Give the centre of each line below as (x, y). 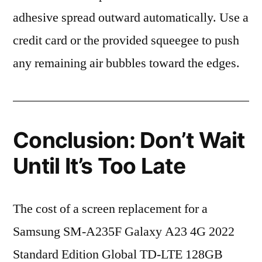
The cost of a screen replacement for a (110, 209)
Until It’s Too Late (99, 166)
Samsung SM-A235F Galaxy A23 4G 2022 (124, 232)
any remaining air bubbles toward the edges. (126, 63)
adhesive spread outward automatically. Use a (131, 18)
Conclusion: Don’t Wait (129, 140)
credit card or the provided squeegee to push (126, 40)
